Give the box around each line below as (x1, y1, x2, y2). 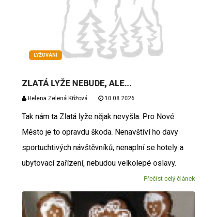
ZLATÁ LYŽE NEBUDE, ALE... (21, 77, 132, 88)
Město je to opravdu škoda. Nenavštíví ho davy (21, 127, 178, 137)
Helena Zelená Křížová (26, 94, 88, 102)
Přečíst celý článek (144, 174, 196, 182)
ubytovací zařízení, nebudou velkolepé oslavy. (21, 158, 176, 168)
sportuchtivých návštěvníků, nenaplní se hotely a (21, 142, 184, 152)
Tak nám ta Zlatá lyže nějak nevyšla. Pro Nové (21, 111, 174, 121)
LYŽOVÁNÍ (33, 52, 57, 58)
